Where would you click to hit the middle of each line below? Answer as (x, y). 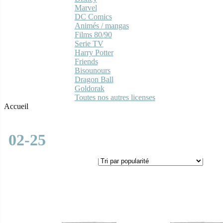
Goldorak (89, 88)
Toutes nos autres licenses (115, 97)
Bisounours (92, 70)
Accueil (16, 106)
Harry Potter (94, 52)
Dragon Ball (94, 79)
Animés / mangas (102, 25)
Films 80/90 (93, 34)
